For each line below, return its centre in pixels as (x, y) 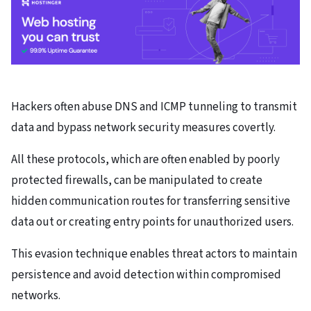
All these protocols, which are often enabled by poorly (145, 160)
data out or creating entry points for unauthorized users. (152, 222)
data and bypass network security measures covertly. (143, 128)
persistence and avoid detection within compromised (146, 275)
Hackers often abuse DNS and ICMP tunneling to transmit (154, 107)
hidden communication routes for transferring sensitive (151, 202)
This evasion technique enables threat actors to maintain (154, 254)
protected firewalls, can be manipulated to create (137, 181)
